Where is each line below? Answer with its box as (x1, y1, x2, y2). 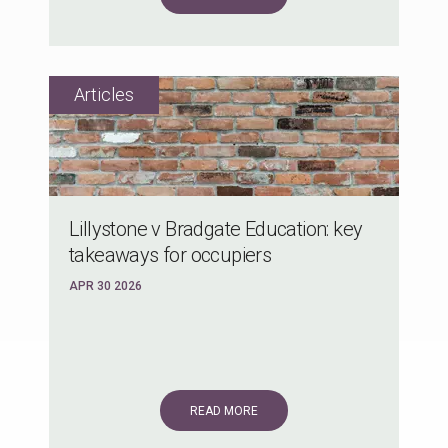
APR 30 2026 (69, 278, 142, 293)
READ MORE (190, 403, 258, 418)
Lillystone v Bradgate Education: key (69, 216, 363, 241)
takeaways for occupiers (69, 242, 272, 267)
